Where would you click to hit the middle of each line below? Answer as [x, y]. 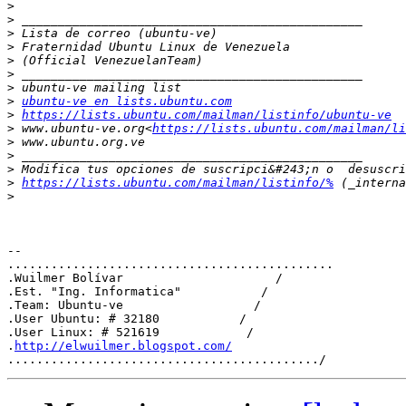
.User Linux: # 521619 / [130, 333]
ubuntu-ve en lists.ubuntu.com [127, 101]
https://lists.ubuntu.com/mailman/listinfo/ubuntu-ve [207, 115]
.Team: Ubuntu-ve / [134, 305]
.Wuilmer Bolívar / [145, 278]
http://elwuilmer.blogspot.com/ [123, 346]
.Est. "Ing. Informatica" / [138, 292]
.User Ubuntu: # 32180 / [127, 319]
